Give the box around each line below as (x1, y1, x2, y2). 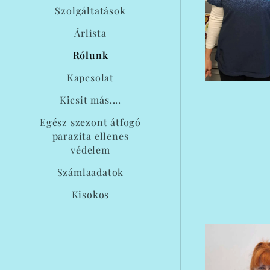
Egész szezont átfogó (39, 116, 141, 128)
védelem (71, 143, 110, 156)
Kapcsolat (66, 71, 115, 84)
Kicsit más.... (59, 93, 122, 106)
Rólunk (72, 49, 108, 61)
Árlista (74, 27, 107, 39)
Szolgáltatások (55, 4, 126, 17)
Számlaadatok (57, 166, 124, 178)
